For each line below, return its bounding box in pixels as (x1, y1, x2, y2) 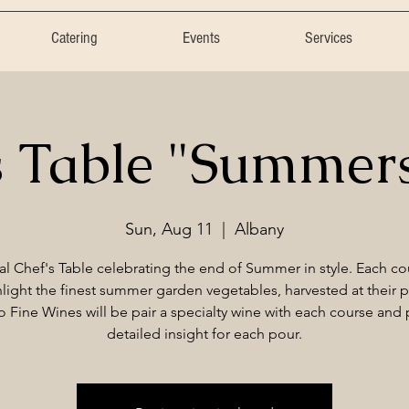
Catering (51, 28, 98, 47)
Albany (235, 218, 284, 239)
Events (183, 28, 220, 47)
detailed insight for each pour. (107, 324, 302, 342)
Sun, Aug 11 (125, 218, 213, 239)
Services (304, 28, 352, 47)
